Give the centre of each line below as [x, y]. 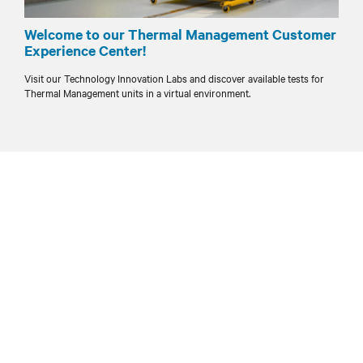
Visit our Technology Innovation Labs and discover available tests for [174, 78]
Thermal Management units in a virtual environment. [137, 93]
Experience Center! [85, 51]
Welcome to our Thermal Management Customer [180, 34]
